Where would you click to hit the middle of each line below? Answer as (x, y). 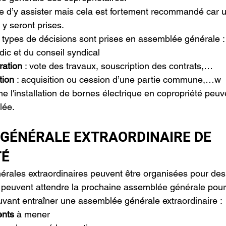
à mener (32, 214)
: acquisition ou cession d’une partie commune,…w (118, 79)
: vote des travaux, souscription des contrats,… (118, 66)
